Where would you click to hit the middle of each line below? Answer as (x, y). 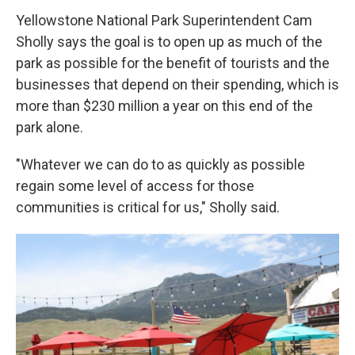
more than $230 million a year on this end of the (164, 106)
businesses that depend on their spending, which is (177, 84)
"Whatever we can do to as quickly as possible (160, 164)
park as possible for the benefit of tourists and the (173, 63)
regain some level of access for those (135, 186)
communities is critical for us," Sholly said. (148, 207)
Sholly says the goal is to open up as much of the (169, 42)
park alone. (50, 127)
